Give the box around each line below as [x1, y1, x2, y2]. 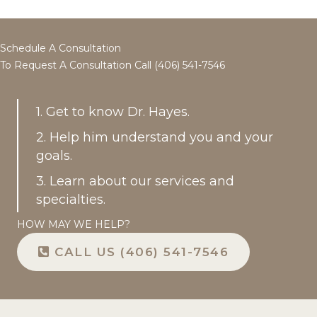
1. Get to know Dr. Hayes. [36, 103, 190, 120]
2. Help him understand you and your [36, 129, 273, 145]
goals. [36, 147, 72, 163]
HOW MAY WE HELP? [17, 217, 130, 231]
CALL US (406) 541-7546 [54, 244, 229, 259]
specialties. [36, 191, 105, 207]
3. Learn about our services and [36, 173, 234, 189]
